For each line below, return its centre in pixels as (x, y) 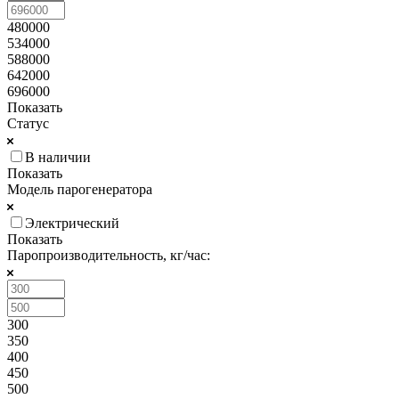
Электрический (72, 223)
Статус (28, 123)
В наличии (58, 157)
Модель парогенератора (80, 189)
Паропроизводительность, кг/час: (109, 255)
